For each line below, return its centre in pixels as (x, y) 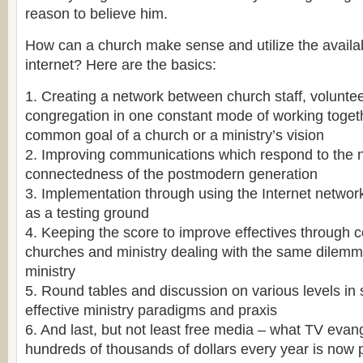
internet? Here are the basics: (121, 65)
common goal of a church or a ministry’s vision (175, 135)
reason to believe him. (96, 14)
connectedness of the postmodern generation (171, 174)
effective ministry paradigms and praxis (151, 310)
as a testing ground (87, 213)
